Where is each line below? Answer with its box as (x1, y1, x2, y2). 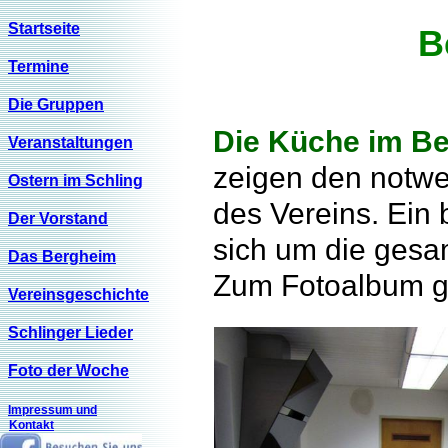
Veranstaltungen (8, 134, 133, 151)
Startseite (8, 20, 80, 37)
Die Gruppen (8, 96, 104, 113)
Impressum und (8, 403, 97, 417)
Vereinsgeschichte (8, 286, 149, 303)
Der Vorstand (8, 210, 108, 227)
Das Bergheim (8, 248, 116, 265)
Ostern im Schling (8, 172, 143, 189)
